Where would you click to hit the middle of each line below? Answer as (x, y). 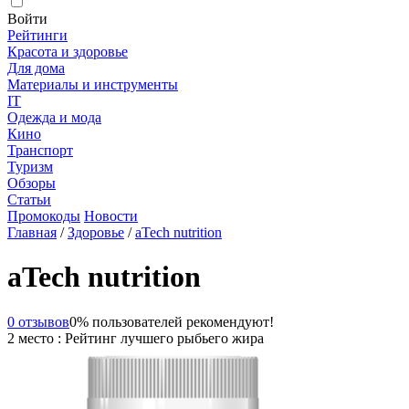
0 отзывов (38, 321)
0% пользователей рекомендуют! (172, 321)
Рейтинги (37, 35)
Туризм (30, 167)
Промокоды (44, 216)
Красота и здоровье (68, 52)
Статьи (29, 199)
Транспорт (40, 150)
